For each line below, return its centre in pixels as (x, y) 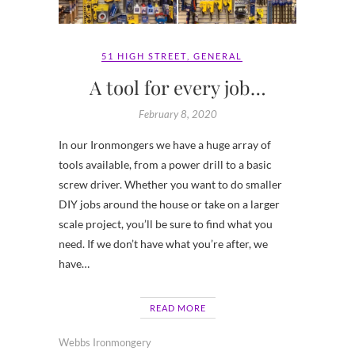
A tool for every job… (177, 87)
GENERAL (218, 55)
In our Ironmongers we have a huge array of (165, 144)
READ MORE (177, 307)
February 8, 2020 (177, 114)
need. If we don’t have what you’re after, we (163, 243)
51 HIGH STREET (144, 55)
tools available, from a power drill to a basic (165, 164)
